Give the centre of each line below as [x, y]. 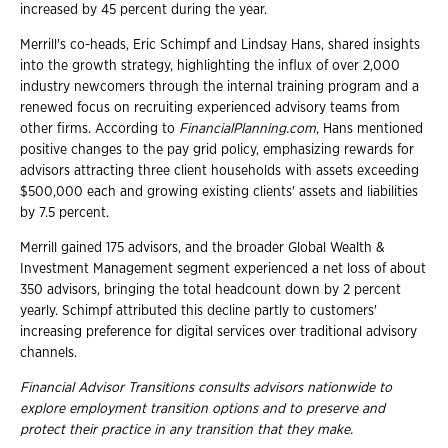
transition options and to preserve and [267, 408]
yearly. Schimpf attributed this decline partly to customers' [198, 310]
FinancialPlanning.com [247, 128]
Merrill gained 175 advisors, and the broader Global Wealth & [202, 247]
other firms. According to [99, 128]
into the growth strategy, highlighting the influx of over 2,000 [210, 65]
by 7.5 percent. [64, 212]
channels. [48, 352]
